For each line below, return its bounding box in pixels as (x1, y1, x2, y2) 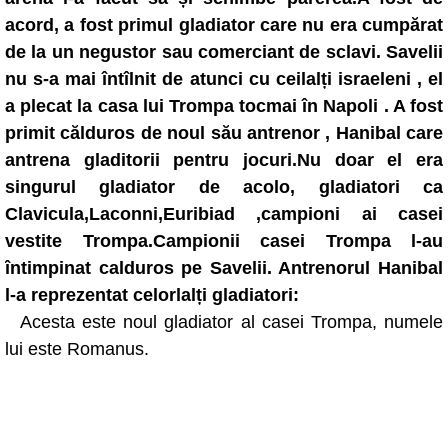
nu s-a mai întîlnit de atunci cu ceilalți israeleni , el (5, 69, 443, 89)
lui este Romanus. (5, 339, 149, 359)
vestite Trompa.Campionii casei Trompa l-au (5, 231, 443, 251)
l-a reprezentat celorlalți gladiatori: (5, 285, 299, 305)
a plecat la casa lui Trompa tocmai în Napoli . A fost (5, 96, 443, 116)
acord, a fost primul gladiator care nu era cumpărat (5, 15, 443, 35)
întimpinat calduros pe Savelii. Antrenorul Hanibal (5, 258, 443, 278)
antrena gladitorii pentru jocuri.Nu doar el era (5, 150, 443, 170)
